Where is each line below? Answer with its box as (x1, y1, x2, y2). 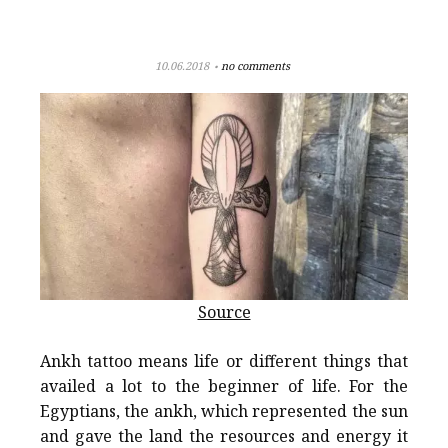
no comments (221, 58, 290, 73)
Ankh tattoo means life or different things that (40, 350, 408, 373)
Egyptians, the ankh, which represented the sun (40, 400, 408, 423)
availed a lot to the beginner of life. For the (40, 375, 408, 398)
